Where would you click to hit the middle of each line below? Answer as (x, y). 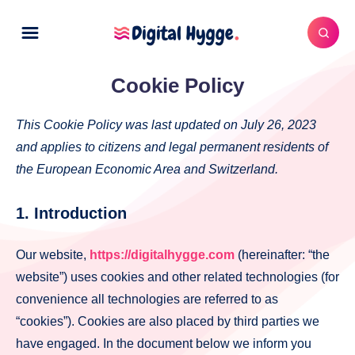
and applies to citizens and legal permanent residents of (172, 147)
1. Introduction (71, 213)
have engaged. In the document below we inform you (164, 344)
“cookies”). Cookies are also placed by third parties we (168, 322)
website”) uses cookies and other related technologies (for (177, 277)
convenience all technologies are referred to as (147, 300)
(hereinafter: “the (282, 255)
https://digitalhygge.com (162, 255)
